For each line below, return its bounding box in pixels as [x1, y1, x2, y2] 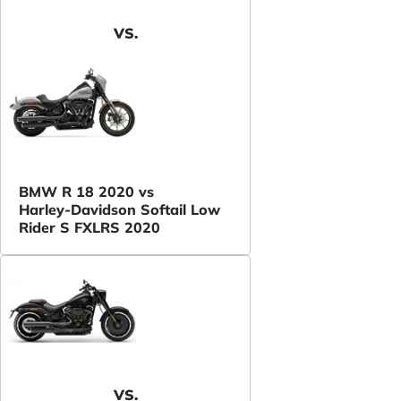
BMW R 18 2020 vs [19, 182, 154, 200]
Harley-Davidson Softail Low [19, 200, 220, 218]
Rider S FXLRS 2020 [19, 218, 160, 236]
